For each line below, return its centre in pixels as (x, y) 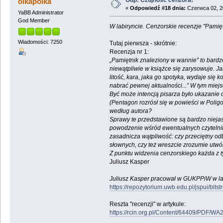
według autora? (130, 111)
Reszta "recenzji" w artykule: (147, 204)
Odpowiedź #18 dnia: (158, 8)
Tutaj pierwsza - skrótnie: (143, 44)
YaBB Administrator (41, 13)
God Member (34, 21)
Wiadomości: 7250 (40, 42)
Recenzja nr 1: (129, 52)
